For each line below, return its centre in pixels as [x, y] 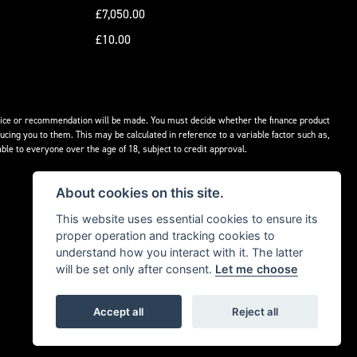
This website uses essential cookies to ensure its [186, 219]
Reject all [255, 311]
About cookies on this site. [139, 193]
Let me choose [256, 269]
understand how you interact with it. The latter [179, 252]
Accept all [119, 311]
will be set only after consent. [135, 269]
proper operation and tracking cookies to [165, 235]
